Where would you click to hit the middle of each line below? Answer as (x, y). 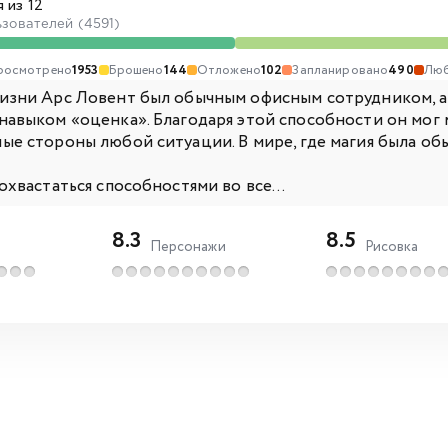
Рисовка (391, 246)
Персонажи (187, 246)
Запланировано (340, 70)
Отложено (229, 70)
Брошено (136, 70)
